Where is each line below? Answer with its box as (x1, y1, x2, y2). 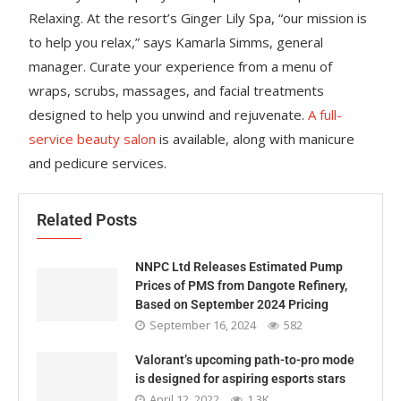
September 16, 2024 (149, 317, 256, 333)
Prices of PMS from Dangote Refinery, (135, 278, 347, 293)
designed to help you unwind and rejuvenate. (29, 106, 309, 124)
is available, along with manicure (156, 130, 355, 148)
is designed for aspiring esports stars (135, 371, 346, 386)
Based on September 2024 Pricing (135, 297, 328, 311)
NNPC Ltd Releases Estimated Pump (135, 260, 343, 274)
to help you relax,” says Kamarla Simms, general (29, 33, 324, 51)
